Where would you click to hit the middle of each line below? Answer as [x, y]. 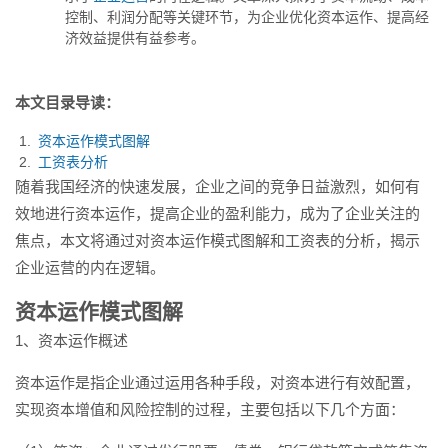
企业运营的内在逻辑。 [90, 267]
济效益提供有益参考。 [135, 38]
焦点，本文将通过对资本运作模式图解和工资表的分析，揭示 [217, 240]
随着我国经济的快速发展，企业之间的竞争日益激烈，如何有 [217, 186]
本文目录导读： [67, 102]
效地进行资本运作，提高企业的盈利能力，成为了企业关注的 [217, 213]
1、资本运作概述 [71, 340]
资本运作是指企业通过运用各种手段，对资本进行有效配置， [217, 382]
